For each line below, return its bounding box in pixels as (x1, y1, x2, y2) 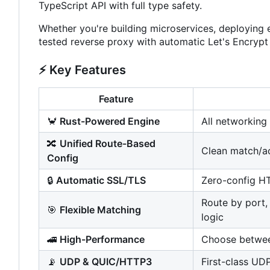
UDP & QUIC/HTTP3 (60, 256, 152, 268)
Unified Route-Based (60, 137, 155, 150)
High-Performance (60, 233, 145, 246)
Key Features (46, 63, 126, 78)
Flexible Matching (60, 204, 141, 216)
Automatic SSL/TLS (56, 174, 146, 187)
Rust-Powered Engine (60, 115, 160, 128)
